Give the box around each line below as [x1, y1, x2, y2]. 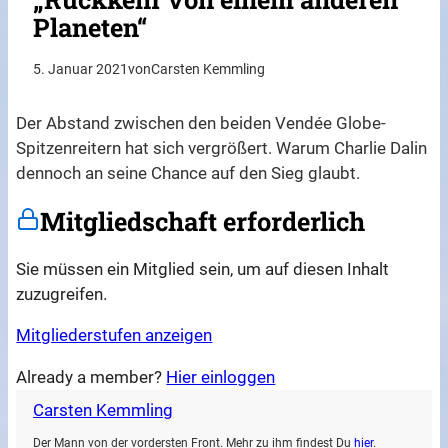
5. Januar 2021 [33, 61, 129, 79]
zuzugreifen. [16, 283, 108, 304]
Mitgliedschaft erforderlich [40, 204, 366, 239]
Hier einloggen [166, 367, 276, 388]
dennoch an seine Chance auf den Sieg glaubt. [16, 163, 361, 184]
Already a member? [16, 367, 167, 388]
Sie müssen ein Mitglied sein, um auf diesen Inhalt [16, 258, 390, 279]
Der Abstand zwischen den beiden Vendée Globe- [16, 113, 387, 134]
